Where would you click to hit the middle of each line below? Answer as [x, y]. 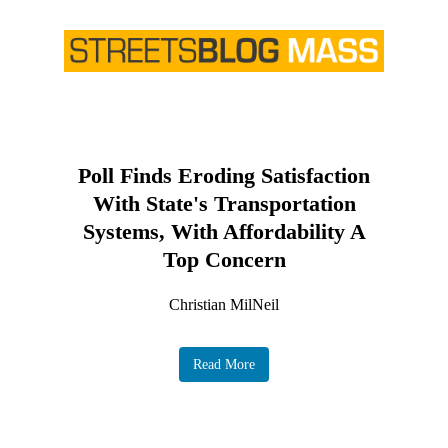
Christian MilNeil [224, 305]
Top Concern [224, 260]
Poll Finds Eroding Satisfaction [224, 176]
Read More [224, 365]
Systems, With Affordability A [224, 232]
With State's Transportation [224, 204]
